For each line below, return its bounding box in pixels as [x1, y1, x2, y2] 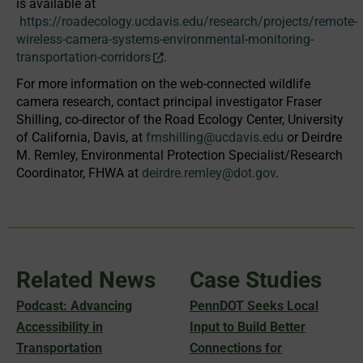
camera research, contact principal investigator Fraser [16, 94, 322, 109]
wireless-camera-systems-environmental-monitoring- [16, 32, 314, 47]
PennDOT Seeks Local [190, 298, 318, 314]
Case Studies [190, 267, 322, 293]
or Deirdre [284, 130, 342, 145]
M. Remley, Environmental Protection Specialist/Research [16, 147, 343, 163]
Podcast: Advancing [16, 298, 132, 314]
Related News [16, 267, 156, 293]
